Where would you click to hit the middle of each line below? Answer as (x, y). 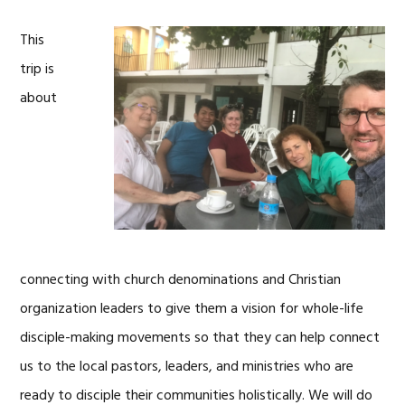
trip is (38, 70)
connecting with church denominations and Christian (181, 280)
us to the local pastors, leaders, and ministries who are (187, 367)
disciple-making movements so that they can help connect (200, 338)
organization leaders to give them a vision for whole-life (192, 309)
